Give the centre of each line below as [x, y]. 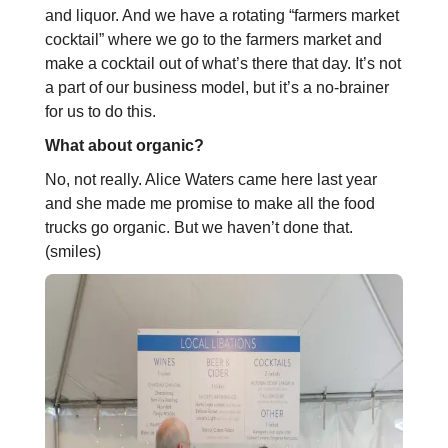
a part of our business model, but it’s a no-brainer [216, 88]
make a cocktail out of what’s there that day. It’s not [222, 64]
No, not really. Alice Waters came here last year [210, 180]
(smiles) [72, 252]
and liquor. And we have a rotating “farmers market [221, 16]
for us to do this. [100, 112]
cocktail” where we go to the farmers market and [213, 40]
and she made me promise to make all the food [209, 204]
